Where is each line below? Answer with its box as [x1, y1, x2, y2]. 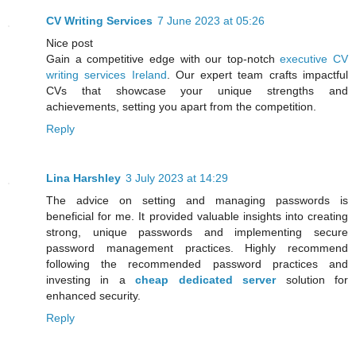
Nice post [46, 37, 93, 50]
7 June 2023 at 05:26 [157, 14, 265, 28]
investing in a [46, 273, 136, 287]
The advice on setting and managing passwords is [46, 194, 348, 207]
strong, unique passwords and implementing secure [46, 226, 348, 239]
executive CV [280, 52, 348, 66]
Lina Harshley [46, 172, 121, 185]
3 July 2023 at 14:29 [126, 172, 228, 185]
